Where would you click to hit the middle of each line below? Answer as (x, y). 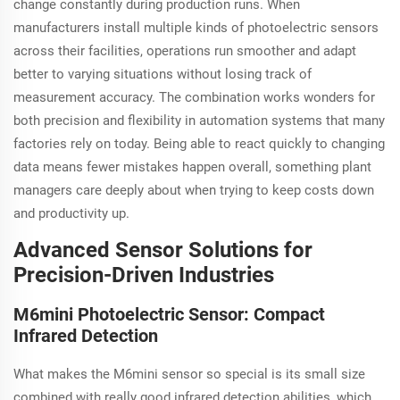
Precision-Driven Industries (144, 275)
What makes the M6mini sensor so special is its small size (189, 375)
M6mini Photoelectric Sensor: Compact (169, 315)
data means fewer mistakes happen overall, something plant (192, 167)
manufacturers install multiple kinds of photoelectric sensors (196, 28)
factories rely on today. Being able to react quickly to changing (199, 144)
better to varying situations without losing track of (162, 75)
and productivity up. (71, 214)
